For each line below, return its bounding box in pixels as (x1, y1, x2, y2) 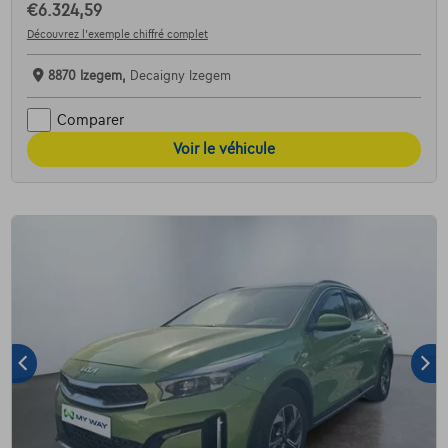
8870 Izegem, (47, 69, 130, 84)
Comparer (56, 111, 124, 128)
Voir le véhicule (173, 141, 275, 158)
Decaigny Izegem (129, 69, 231, 84)
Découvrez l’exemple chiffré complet (26, 28, 208, 41)
